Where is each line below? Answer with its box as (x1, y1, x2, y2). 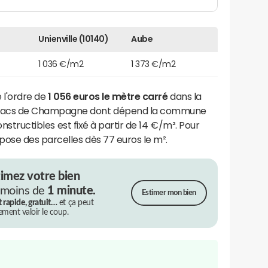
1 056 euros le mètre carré (47, 91, 168, 101)
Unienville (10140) (38, 34, 109, 43)
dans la (167, 91, 202, 101)
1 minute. (47, 184, 96, 197)
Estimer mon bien (141, 189, 196, 197)
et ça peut (57, 198, 94, 207)
